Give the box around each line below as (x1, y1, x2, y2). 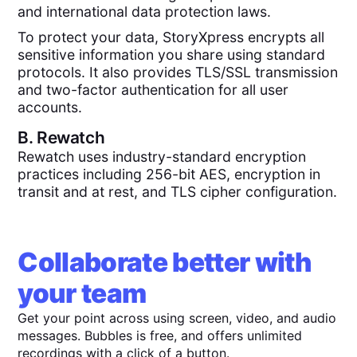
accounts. (18, 99, 83, 116)
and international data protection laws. (18, 3, 276, 21)
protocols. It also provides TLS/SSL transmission (18, 64, 339, 81)
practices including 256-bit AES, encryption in (18, 165, 321, 182)
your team (18, 277, 147, 309)
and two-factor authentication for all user (18, 81, 289, 99)
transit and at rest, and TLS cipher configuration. (18, 182, 338, 200)
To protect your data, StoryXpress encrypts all (18, 29, 325, 46)
